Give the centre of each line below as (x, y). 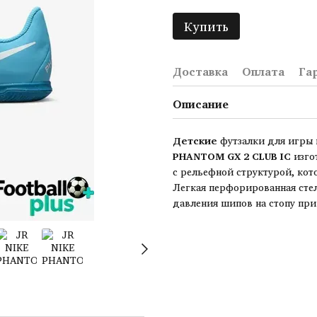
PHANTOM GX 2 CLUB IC (233, 156)
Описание (201, 104)
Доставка (200, 71)
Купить (206, 26)
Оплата (263, 71)
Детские (196, 140)
